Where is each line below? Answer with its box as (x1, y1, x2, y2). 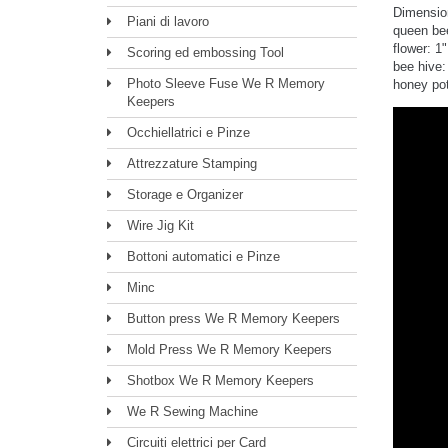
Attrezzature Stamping (127, 156, 257, 171)
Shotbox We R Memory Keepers (127, 373, 314, 388)
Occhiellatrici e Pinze (127, 125, 250, 140)
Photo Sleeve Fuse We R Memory (127, 76, 325, 91)
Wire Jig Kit (127, 218, 194, 233)
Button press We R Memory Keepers (127, 311, 340, 326)
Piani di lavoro (127, 14, 209, 29)
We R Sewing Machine (127, 404, 258, 419)
